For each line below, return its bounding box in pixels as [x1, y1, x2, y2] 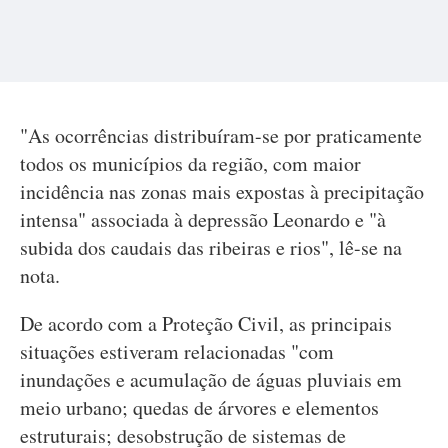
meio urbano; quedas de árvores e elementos [20, 394, 379, 421]
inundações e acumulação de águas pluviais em [20, 366, 402, 393]
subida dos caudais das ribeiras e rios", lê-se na [20, 234, 402, 261]
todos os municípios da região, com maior [20, 150, 361, 177]
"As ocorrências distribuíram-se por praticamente [20, 122, 422, 149]
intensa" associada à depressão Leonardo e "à [20, 206, 386, 233]
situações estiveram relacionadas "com [20, 338, 334, 365]
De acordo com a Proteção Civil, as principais [20, 310, 392, 337]
